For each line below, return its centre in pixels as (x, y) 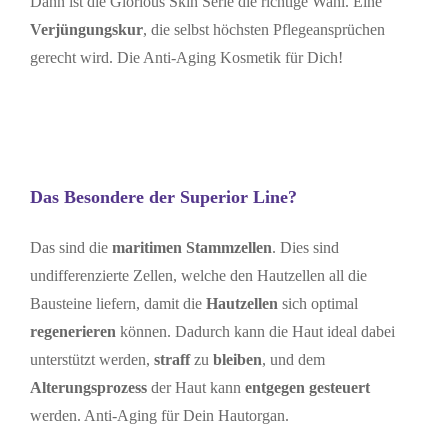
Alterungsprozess (90, 388)
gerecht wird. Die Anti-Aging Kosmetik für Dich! (188, 58)
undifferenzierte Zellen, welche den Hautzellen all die (198, 276)
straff (173, 360)
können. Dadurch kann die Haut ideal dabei (257, 332)
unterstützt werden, (91, 360)
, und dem (293, 360)
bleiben (237, 360)
